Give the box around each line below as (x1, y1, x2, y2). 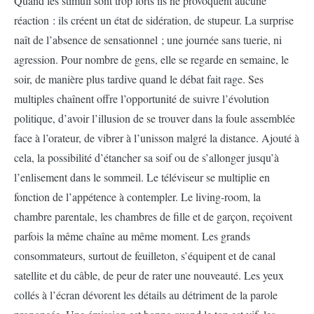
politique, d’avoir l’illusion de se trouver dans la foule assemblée (14, 111, 295, 125)
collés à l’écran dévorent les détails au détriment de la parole (14, 287, 278, 302)
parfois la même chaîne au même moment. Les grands (14, 228, 250, 243)
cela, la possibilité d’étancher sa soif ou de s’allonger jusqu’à (14, 150, 279, 165)
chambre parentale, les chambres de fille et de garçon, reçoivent (14, 209, 292, 224)
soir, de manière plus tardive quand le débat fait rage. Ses (14, 71, 264, 86)
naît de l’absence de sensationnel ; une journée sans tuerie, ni (14, 32, 282, 47)
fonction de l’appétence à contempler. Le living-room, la (14, 189, 261, 204)
